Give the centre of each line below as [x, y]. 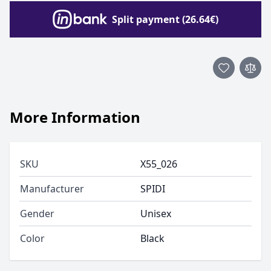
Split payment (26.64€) [165, 19]
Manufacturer [52, 189]
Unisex [156, 214]
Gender [37, 214]
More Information [75, 117]
